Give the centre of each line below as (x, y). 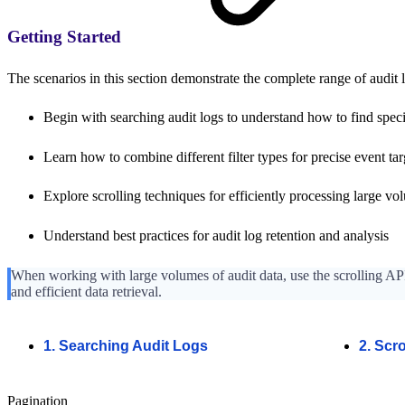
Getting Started (66, 37)
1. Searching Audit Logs (126, 346)
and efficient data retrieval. (86, 291)
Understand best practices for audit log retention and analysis (216, 236)
